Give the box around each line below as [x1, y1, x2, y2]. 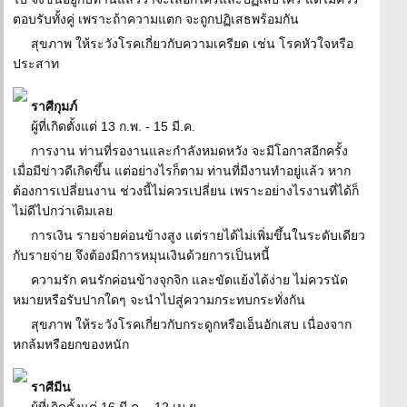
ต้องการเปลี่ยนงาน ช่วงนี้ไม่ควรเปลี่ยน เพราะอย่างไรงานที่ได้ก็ [13, 184, 359, 198]
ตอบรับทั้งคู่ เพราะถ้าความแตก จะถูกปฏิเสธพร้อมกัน [13, 12, 299, 26]
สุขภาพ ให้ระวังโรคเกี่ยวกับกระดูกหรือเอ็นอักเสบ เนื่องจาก [31, 317, 352, 332]
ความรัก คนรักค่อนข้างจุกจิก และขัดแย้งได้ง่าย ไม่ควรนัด [31, 273, 348, 287]
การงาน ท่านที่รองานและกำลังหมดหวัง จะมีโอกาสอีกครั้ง [31, 144, 348, 158]
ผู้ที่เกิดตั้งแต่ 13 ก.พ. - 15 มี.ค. [31, 119, 195, 134]
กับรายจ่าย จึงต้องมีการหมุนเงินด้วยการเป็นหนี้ [13, 248, 270, 263]
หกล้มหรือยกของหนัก [13, 337, 129, 352]
